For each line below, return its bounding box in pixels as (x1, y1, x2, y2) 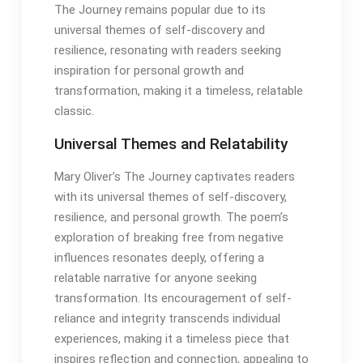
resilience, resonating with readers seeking (53, 42, 281, 58)
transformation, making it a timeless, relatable (53, 83, 303, 98)
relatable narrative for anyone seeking (53, 270, 257, 285)
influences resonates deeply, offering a (53, 250, 264, 265)
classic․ (53, 103, 94, 118)
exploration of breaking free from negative (53, 229, 284, 245)
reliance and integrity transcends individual (53, 310, 280, 326)
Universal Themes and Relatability (53, 134, 288, 153)
